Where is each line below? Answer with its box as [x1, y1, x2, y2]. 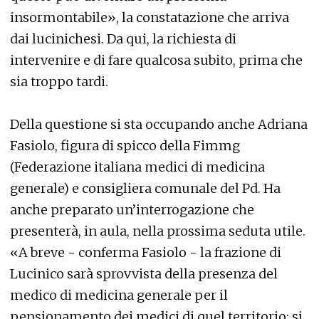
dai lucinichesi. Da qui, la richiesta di [10, 31, 236, 47]
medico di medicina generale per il [10, 287, 228, 303]
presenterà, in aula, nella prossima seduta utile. [10, 223, 305, 239]
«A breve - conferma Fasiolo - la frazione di [10, 244, 281, 261]
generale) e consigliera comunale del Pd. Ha [10, 180, 281, 197]
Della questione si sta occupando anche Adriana [10, 116, 308, 132]
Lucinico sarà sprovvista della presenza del [10, 266, 278, 282]
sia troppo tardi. [10, 73, 108, 90]
